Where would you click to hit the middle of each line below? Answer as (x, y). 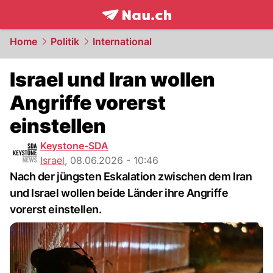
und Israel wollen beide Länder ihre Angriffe (119, 193)
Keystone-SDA (74, 146)
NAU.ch (176, 28)
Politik (65, 41)
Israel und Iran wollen (112, 80)
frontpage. (129, 28)
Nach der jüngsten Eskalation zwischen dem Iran (131, 176)
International (122, 41)
